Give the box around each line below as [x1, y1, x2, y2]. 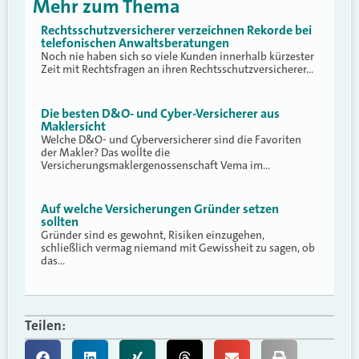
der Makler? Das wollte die [41, 144, 170, 159]
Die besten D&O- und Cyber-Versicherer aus [41, 104, 280, 122]
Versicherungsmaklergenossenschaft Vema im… [41, 157, 270, 172]
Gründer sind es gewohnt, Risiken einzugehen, [41, 228, 264, 243]
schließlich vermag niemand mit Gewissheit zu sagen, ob [41, 240, 315, 256]
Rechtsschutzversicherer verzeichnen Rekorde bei [41, 22, 312, 39]
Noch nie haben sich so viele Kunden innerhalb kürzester [41, 49, 314, 64]
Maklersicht [41, 117, 106, 135]
